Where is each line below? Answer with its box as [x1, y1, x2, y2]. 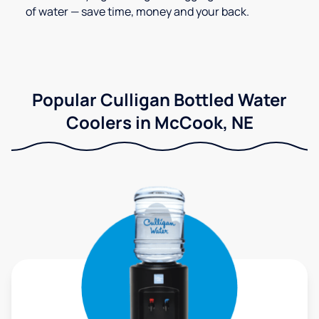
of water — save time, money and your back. [26, 4, 249, 20]
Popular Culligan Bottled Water [32, 88, 287, 112]
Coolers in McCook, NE [66, 110, 253, 135]
